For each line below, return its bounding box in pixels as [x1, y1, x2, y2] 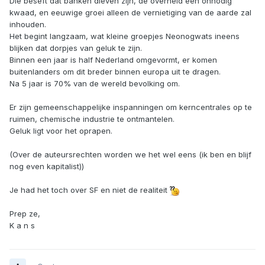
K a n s [9, 221, 35, 231]
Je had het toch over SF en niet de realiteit [9, 185, 170, 195]
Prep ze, [9, 209, 40, 219]
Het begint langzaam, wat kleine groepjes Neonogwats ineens [9, 31, 240, 41]
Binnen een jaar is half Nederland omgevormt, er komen [9, 55, 217, 65]
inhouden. [9, 20, 46, 30]
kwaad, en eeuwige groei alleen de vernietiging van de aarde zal [9, 8, 251, 18]
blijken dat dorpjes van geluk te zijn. [9, 43, 142, 53]
